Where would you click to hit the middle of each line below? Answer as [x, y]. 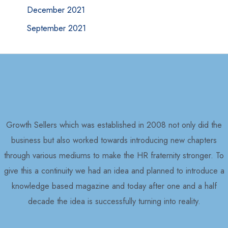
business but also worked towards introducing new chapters [114, 140]
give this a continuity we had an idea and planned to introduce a [114, 171]
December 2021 [56, 9]
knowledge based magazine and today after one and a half [114, 186]
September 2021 [56, 28]
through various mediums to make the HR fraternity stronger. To [114, 155]
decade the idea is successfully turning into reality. [114, 201]
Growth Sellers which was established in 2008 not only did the [114, 125]
